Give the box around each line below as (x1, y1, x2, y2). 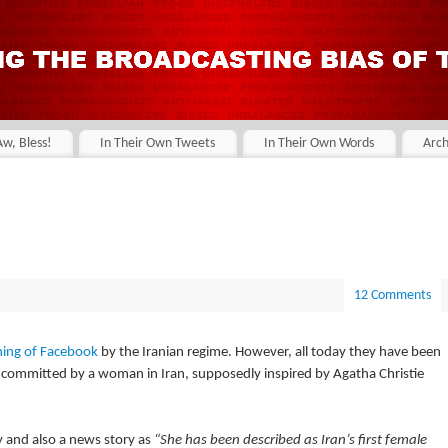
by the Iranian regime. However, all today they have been (97, 344, 441, 360)
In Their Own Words (264, 136, 375, 152)
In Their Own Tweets (100, 136, 216, 152)
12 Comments (353, 288, 431, 302)
